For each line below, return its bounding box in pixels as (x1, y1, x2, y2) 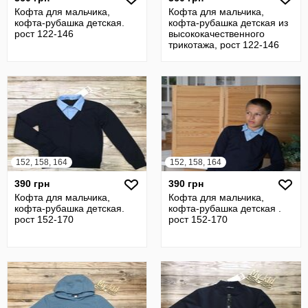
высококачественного (168, 28, 265, 39)
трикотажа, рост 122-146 (168, 39, 279, 50)
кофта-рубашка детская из (168, 17, 288, 28)
